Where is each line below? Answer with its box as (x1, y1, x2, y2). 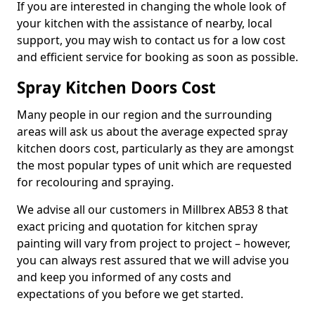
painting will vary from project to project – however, (17, 236, 290, 251)
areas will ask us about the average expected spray (17, 124, 288, 139)
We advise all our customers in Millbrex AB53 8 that (17, 202, 288, 217)
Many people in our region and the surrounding (17, 107, 272, 122)
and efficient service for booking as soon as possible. (17, 49, 298, 65)
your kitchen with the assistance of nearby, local (17, 15, 272, 31)
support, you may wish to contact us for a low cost (17, 32, 285, 48)
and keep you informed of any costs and (17, 269, 231, 285)
